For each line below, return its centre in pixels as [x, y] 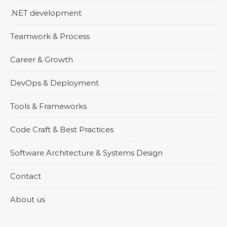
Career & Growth [42, 59]
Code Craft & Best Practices [62, 129]
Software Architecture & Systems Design [86, 153]
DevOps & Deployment [54, 83]
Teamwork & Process [50, 36]
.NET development [46, 13]
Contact [26, 176]
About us [28, 199]
